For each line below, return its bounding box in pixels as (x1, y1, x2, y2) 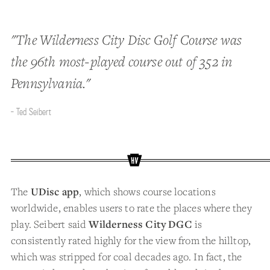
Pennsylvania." (11, 74, 91, 92)
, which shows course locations (79, 184, 216, 198)
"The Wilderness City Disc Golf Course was (11, 31, 242, 48)
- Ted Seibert (11, 105, 51, 118)
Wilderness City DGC (89, 217, 192, 231)
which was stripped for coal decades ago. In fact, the (11, 250, 242, 263)
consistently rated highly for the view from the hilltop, (11, 233, 251, 247)
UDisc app (28, 184, 80, 198)
